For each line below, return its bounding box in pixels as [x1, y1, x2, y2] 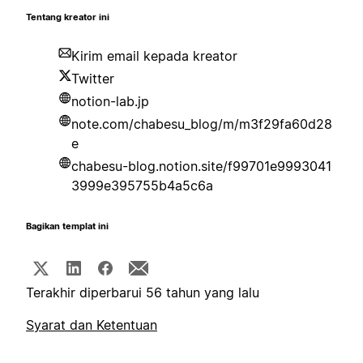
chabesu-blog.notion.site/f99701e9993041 [71, 158, 331, 175]
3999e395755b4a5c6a [71, 177, 213, 194]
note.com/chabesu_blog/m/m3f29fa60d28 [71, 116, 332, 133]
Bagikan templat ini [26, 221, 109, 233]
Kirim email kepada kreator [71, 48, 237, 65]
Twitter [71, 70, 114, 88]
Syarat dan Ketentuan [26, 317, 157, 334]
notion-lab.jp [71, 93, 149, 110]
